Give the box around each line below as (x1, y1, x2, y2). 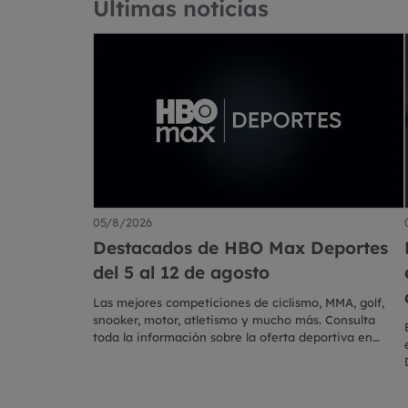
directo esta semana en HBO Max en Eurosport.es (93, 347, 387, 362)
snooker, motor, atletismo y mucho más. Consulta (93, 312, 375, 328)
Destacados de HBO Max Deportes (93, 237, 388, 260)
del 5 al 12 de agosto (93, 261, 270, 284)
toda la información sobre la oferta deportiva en (93, 330, 372, 345)
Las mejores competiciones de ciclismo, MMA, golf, (93, 295, 384, 311)
